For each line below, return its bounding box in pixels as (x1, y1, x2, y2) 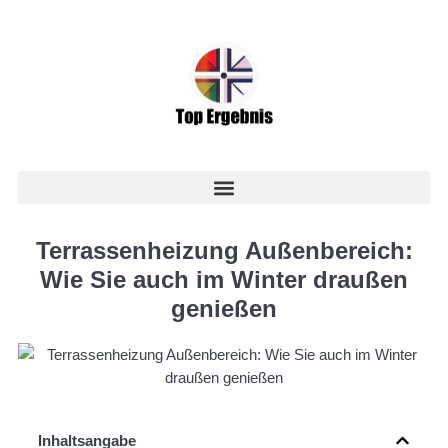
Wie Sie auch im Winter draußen (40, 266, 408, 293)
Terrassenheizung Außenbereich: (35, 237, 413, 264)
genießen (171, 295, 277, 322)
